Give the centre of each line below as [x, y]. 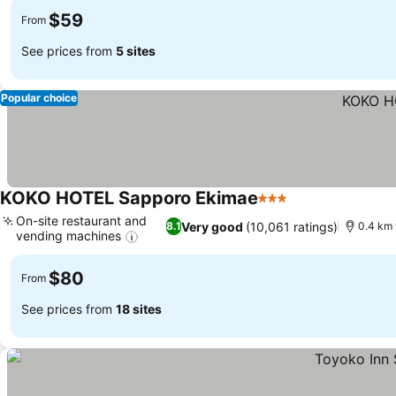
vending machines [69, 235]
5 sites [136, 51]
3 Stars [281, 207]
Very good [213, 226]
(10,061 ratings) [292, 226]
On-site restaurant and [81, 220]
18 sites [139, 309]
